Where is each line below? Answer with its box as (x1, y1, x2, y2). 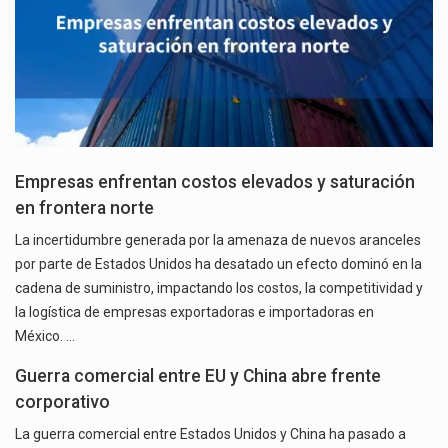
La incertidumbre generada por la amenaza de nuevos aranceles (15, 231, 421, 248)
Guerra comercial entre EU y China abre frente (15, 365, 381, 386)
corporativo (15, 391, 110, 412)
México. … (15, 327, 75, 344)
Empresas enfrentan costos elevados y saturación (15, 171, 415, 192)
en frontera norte (15, 197, 154, 218)
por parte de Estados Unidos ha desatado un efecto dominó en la (15, 255, 422, 272)
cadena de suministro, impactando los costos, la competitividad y (15, 279, 423, 296)
